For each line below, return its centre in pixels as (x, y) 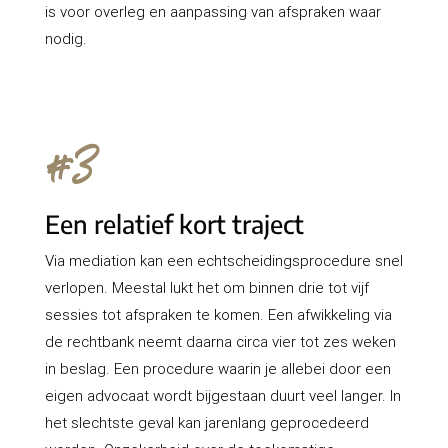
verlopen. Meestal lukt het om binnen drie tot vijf (206, 288)
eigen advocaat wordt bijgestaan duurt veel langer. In (222, 396)
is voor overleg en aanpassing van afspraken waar (212, 12)
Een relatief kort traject (174, 224)
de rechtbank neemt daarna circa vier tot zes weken (220, 342)
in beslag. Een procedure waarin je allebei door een (217, 369)
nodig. (65, 39)
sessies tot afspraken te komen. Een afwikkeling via (218, 315)
